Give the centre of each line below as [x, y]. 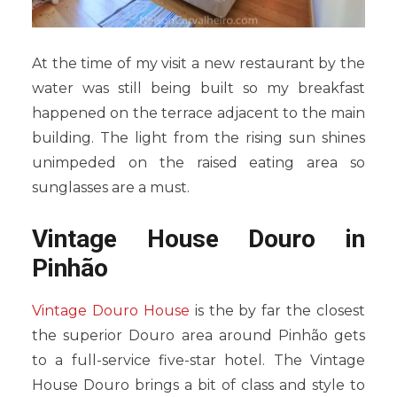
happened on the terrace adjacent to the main [198, 113]
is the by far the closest [277, 311]
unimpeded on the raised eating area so [198, 163]
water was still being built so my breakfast [198, 88]
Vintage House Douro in [198, 239]
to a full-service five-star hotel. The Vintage [198, 360]
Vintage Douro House [111, 311]
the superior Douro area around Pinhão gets [198, 335]
